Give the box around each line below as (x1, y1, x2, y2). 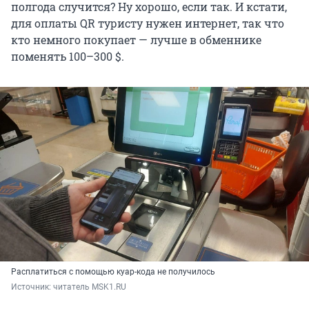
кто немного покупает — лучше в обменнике (11, 32, 261, 48)
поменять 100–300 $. (11, 49, 124, 64)
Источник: (11, 281, 53, 292)
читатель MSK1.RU (53, 281, 126, 292)
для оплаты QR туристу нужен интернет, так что (11, 16, 284, 31)
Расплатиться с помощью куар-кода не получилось (11, 266, 215, 277)
